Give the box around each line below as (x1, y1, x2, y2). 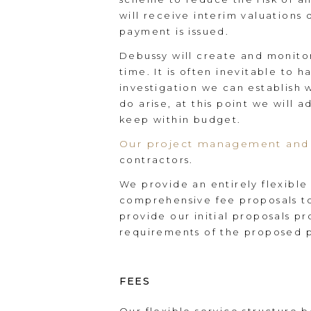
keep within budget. (119, 114, 242, 126)
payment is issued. (119, 26, 230, 37)
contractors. (119, 154, 194, 166)
